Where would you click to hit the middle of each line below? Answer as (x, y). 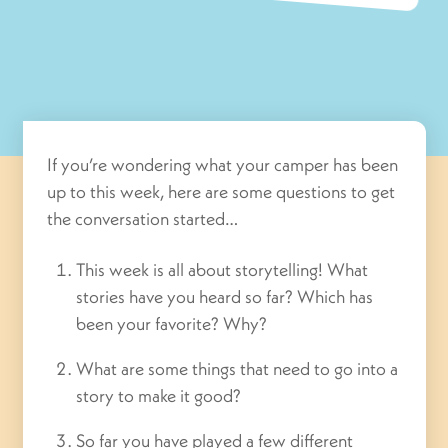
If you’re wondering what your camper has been (223, 165)
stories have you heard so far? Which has (225, 296)
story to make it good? (159, 395)
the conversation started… (143, 219)
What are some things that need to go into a (237, 368)
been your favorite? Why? (172, 323)
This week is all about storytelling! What (222, 269)
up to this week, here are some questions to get (221, 192)
